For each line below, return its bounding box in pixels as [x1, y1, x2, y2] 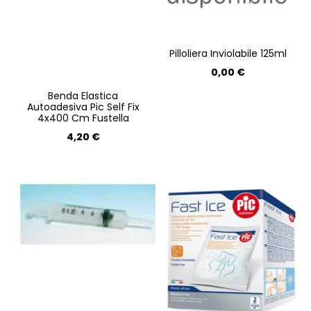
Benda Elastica [48, 89, 118, 103]
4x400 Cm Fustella [37, 111, 129, 126]
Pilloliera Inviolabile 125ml [169, 47, 287, 61]
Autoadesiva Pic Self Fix [26, 100, 140, 115]
